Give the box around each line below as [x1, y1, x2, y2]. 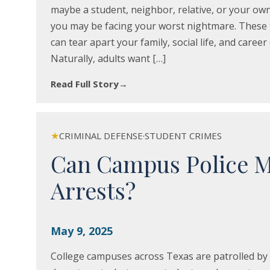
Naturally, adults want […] [51, 52, 166, 65]
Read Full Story [51, 78, 119, 90]
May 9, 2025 [51, 224, 113, 238]
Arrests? [51, 175, 136, 206]
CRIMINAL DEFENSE [59, 130, 143, 142]
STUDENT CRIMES [145, 130, 222, 142]
